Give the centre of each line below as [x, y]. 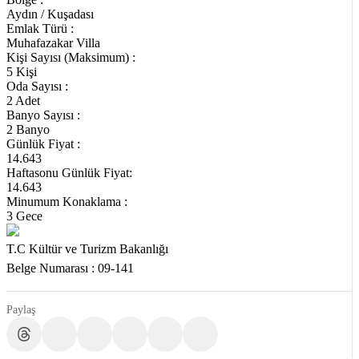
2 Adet [23, 100]
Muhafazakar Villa [53, 42]
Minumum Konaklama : [67, 201]
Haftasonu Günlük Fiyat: [69, 172]
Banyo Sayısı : [43, 115]
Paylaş [21, 309]
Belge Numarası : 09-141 [70, 268]
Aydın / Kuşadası [50, 14]
